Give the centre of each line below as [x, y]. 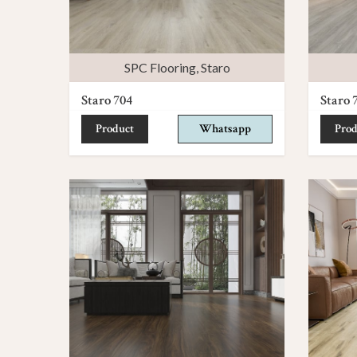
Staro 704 [107, 100]
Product [115, 128]
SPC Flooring [160, 67]
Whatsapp [225, 128]
